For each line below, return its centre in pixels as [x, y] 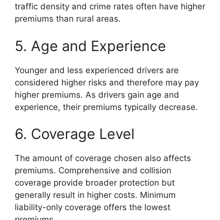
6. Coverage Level [75, 134]
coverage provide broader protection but [95, 183]
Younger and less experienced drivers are [97, 70]
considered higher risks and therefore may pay [107, 82]
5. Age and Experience [90, 46]
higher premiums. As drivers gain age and [97, 95]
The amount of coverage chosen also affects [103, 158]
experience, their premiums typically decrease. [106, 107]
